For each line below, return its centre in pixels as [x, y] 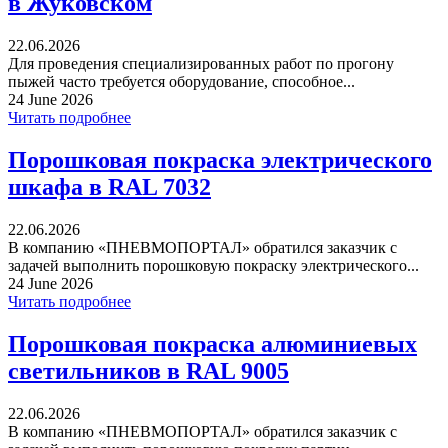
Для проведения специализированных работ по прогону [201, 64]
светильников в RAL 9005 [148, 371]
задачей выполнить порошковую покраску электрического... [213, 266]
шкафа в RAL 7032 [109, 187]
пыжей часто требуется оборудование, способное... [181, 82]
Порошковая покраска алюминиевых [212, 344]
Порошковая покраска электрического [220, 160]
